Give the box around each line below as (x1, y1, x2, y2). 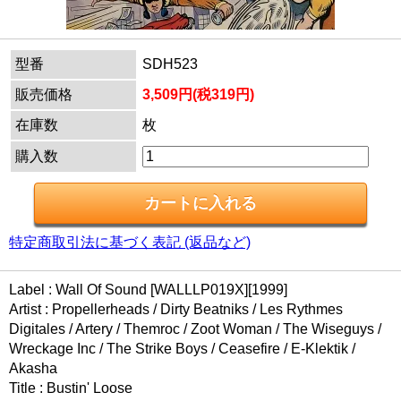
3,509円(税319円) (142, 87, 254, 103)
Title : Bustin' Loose (9, 380, 132, 397)
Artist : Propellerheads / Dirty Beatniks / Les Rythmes (9, 302, 343, 318)
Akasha (9, 361, 57, 377)
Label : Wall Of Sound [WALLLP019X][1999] (9, 282, 287, 298)
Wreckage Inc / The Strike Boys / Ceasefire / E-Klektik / (9, 341, 355, 357)
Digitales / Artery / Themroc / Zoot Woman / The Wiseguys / (9, 321, 381, 337)
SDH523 (142, 56, 198, 73)
